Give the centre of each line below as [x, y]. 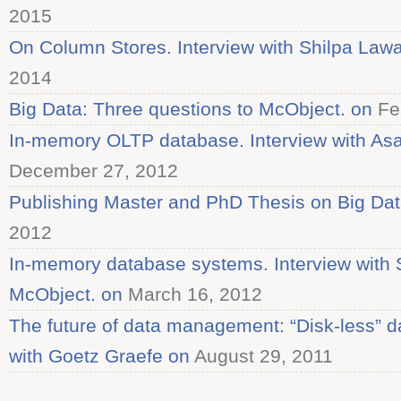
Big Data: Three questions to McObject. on [191, 109]
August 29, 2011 [261, 356]
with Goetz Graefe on [99, 356]
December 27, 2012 [94, 171]
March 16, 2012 [192, 294]
